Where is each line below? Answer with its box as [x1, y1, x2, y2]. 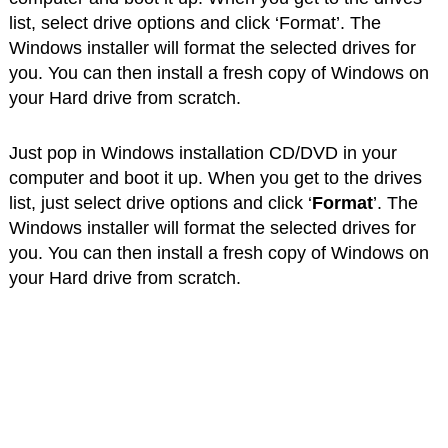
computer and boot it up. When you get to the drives [8, 167, 422, 188]
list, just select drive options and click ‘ [8, 192, 312, 213]
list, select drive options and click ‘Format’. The [8, 12, 381, 33]
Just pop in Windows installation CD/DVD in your [8, 142, 397, 163]
